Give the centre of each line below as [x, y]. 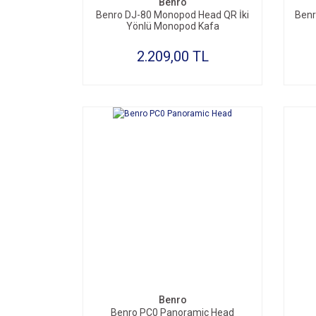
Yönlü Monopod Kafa [172, 26]
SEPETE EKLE [179, 266]
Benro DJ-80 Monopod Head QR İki [172, 15]
